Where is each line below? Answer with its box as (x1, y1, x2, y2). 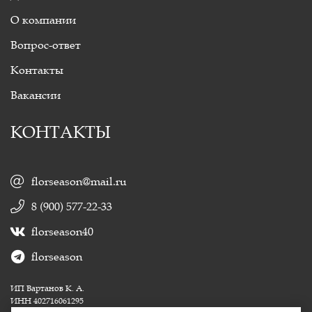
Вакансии (10, 88, 61, 102)
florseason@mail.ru (31, 174, 127, 188)
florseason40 (31, 224, 93, 238)
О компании (10, 13, 76, 26)
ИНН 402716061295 (10, 295, 84, 306)
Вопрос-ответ (10, 38, 81, 52)
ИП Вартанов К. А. (10, 282, 84, 293)
